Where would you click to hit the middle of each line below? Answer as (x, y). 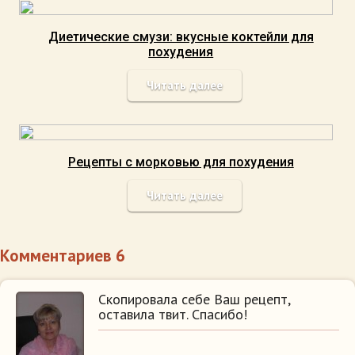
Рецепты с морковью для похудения (181, 162)
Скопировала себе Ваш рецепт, (194, 299)
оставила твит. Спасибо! (173, 314)
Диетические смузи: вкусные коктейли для (181, 37)
